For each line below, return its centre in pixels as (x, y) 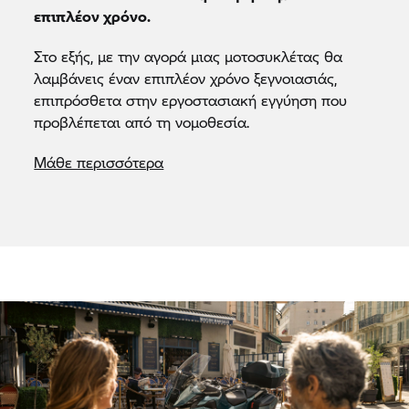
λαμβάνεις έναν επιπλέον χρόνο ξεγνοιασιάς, (186, 78)
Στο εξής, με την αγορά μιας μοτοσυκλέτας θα (189, 56)
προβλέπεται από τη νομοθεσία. (142, 121)
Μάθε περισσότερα (99, 162)
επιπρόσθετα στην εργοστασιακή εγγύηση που (191, 100)
